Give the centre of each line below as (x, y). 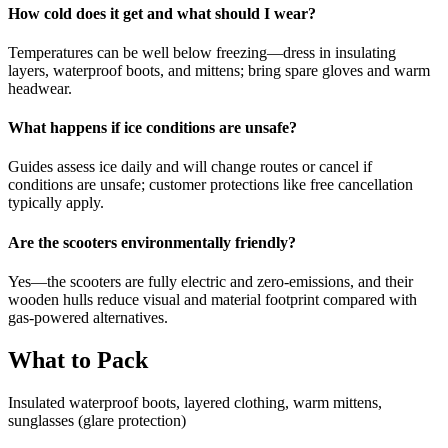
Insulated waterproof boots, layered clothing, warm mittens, (195, 402)
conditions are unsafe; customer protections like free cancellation (210, 185)
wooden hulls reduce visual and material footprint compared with (212, 299)
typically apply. (56, 203)
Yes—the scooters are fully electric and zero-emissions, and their (210, 281)
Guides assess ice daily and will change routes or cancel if (190, 167)
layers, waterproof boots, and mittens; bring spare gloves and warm (219, 70)
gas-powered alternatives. (88, 317)
